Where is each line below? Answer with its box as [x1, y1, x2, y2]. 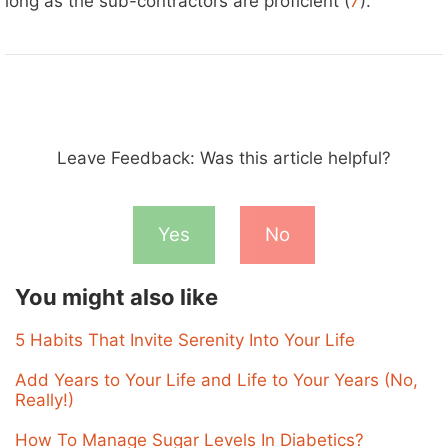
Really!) [15, 390, 74, 411]
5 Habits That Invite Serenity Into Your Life [15, 330, 355, 351]
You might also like [15, 284, 218, 311]
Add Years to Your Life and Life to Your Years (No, [15, 370, 418, 391]
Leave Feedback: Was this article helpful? [57, 147, 391, 168]
